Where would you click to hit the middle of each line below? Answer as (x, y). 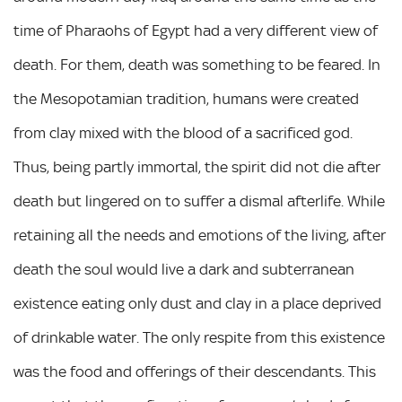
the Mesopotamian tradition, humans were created (186, 99)
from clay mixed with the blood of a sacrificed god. (183, 133)
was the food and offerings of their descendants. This (195, 371)
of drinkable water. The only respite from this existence (199, 337)
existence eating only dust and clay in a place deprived (197, 303)
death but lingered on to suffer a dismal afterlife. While (199, 201)
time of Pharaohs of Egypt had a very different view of (196, 31)
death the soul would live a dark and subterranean (184, 269)
